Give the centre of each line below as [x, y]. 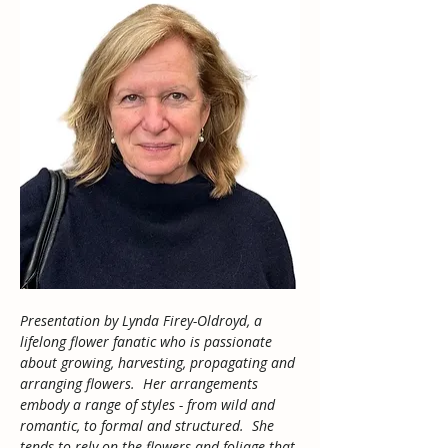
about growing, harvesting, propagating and [159, 362]
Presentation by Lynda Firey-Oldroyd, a [143, 320]
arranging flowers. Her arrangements [141, 383]
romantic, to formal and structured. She [149, 425]
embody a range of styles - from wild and [149, 404]
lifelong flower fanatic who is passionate [148, 341]
